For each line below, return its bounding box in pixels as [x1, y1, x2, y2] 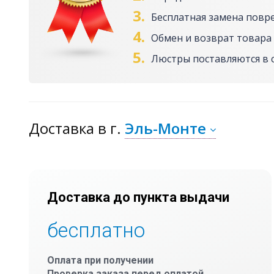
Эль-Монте [125, 118, 206, 139]
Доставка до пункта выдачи [47, 190, 229, 206]
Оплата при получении [47, 254, 154, 267]
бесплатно [47, 218, 145, 243]
